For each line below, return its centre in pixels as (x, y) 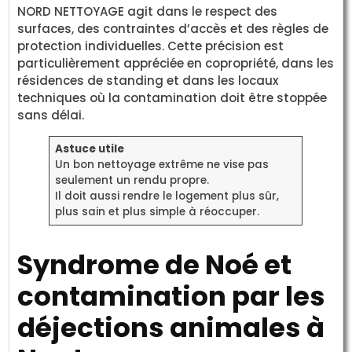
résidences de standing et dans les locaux (148, 81)
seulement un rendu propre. (132, 181)
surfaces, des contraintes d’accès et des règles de (173, 29)
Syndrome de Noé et (155, 265)
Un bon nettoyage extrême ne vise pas (161, 165)
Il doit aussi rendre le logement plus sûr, (167, 196)
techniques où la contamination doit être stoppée (172, 98)
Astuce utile (89, 149)
